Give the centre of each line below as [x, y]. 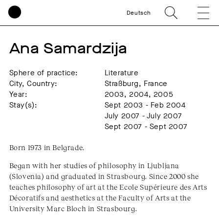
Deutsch [139, 13]
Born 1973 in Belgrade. [47, 147]
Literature [121, 73]
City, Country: [33, 84]
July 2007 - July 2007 [143, 116]
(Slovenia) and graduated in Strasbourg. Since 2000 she [104, 176]
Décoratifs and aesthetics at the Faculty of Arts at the [100, 197]
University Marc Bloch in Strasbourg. [73, 208]
